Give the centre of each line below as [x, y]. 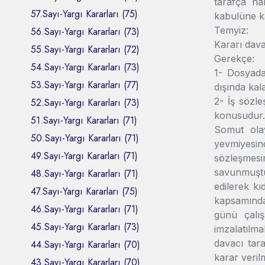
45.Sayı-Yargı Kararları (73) [85, 227]
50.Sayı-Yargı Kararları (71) [85, 138]
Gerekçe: [234, 58]
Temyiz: [231, 30]
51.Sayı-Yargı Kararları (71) [84, 120]
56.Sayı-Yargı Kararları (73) [85, 31]
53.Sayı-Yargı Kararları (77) [85, 85]
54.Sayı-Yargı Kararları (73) [85, 67]
